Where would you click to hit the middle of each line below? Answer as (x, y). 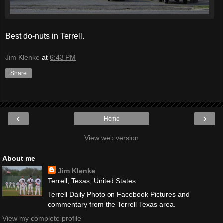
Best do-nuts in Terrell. (45, 36)
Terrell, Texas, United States (92, 181)
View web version (111, 138)
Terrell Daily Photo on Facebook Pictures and (118, 194)
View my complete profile (42, 218)
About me (19, 159)
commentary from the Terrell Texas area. (111, 204)
